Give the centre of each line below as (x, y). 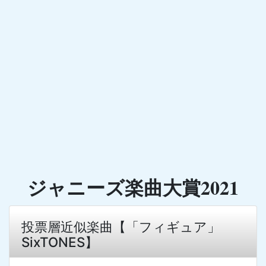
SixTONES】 (60, 242)
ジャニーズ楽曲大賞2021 (133, 188)
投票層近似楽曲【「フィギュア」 (121, 226)
